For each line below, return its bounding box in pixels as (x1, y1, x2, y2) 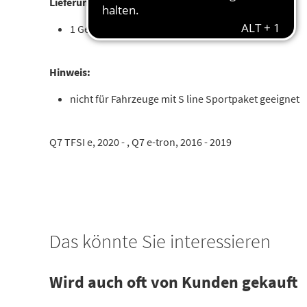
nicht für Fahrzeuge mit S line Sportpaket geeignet (70, 92, 299, 106)
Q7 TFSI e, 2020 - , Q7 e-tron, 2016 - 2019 (49, 135, 232, 149)
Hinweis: (49, 65, 90, 79)
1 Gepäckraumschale (70, 22, 166, 36)
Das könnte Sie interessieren (49, 229, 271, 254)
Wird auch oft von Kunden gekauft (49, 271, 298, 293)
